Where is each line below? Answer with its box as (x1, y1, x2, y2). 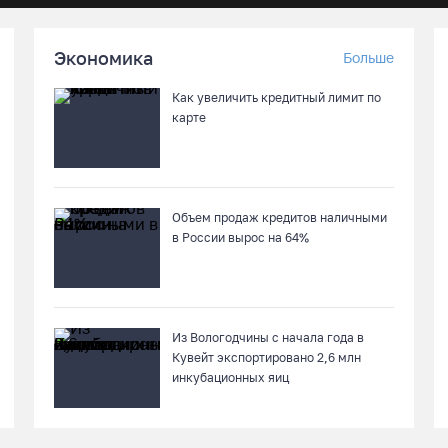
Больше (343, 49, 394, 66)
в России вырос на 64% (172, 230, 309, 245)
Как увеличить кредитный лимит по (172, 90, 381, 105)
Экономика (54, 47, 153, 69)
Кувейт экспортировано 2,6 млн (172, 350, 361, 365)
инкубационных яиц (172, 370, 289, 385)
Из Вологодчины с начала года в (172, 330, 364, 345)
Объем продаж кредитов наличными (172, 210, 387, 225)
